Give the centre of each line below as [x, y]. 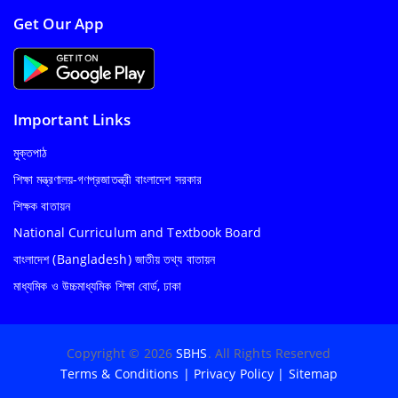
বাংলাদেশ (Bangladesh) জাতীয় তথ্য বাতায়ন [115, 259]
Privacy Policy [234, 374]
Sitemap [313, 374]
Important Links [72, 120]
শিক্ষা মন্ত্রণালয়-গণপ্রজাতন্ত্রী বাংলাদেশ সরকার [107, 179]
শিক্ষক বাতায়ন [42, 206]
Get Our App [59, 24]
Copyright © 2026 [122, 354]
